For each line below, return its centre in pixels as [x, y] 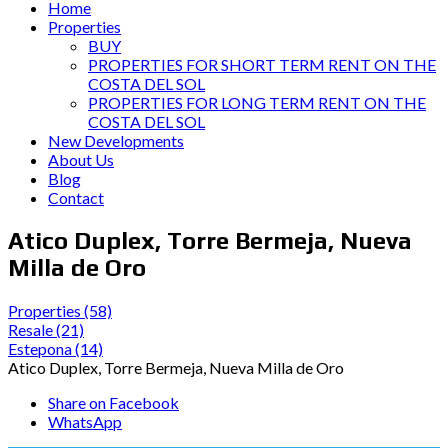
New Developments [116, 140]
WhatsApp [85, 421]
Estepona [41, 348]
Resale [32, 329]
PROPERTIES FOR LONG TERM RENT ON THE [257, 102]
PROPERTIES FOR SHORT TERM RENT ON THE [262, 64]
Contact [76, 197]
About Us [81, 159]
